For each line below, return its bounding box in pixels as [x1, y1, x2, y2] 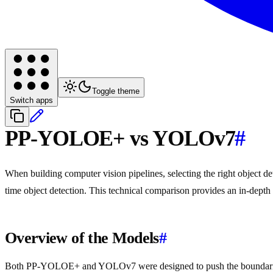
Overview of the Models [5, 229, 159, 247]
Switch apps [10, 96, 53, 105]
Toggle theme [92, 87, 140, 96]
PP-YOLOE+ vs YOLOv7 [5, 126, 235, 151]
